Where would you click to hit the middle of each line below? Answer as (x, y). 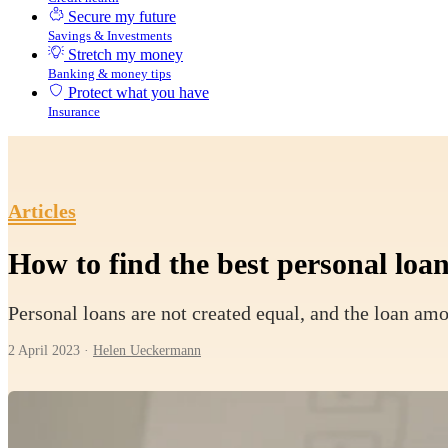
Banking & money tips (109, 73)
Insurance (74, 111)
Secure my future (122, 16)
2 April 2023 (44, 350)
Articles (42, 211)
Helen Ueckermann (147, 350)
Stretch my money (125, 54)
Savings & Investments (110, 35)
